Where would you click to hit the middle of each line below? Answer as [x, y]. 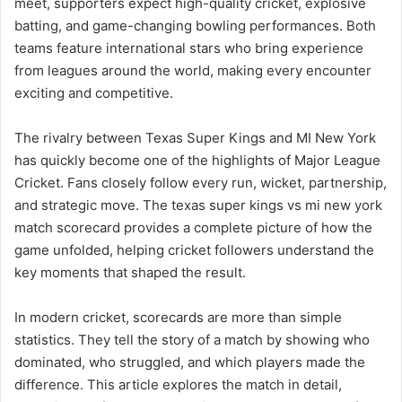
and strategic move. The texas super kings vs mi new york [198, 205]
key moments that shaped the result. [130, 272]
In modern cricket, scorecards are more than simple [178, 317]
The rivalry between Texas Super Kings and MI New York [195, 137]
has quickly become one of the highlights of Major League [197, 160]
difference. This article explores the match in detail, [178, 384]
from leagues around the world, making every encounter [193, 70]
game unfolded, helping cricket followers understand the [194, 249]
